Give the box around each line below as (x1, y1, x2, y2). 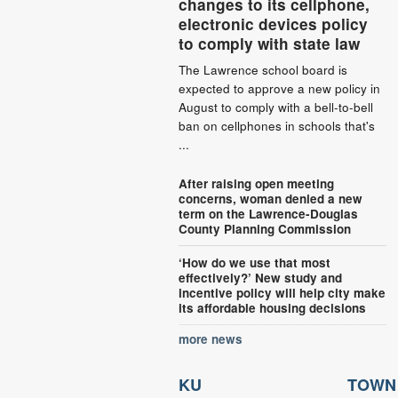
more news (179, 330, 243, 347)
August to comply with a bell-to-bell (179, 98, 374, 115)
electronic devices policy (179, 12, 369, 35)
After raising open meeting (179, 174, 335, 192)
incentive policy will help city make (179, 283, 386, 301)
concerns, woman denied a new (179, 189, 363, 207)
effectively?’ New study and (179, 268, 343, 286)
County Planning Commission (179, 219, 352, 237)
